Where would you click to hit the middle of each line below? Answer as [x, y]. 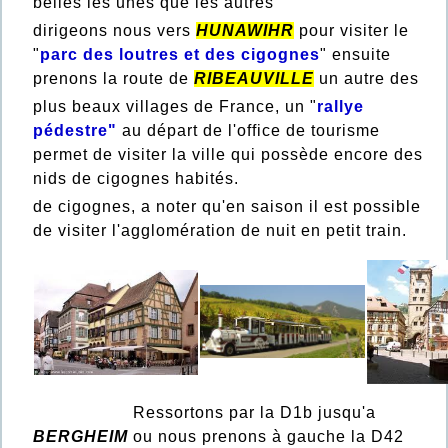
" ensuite [355, 55]
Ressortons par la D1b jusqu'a [204, 413]
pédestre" [75, 131]
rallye [340, 107]
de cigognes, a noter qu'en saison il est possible [227, 207]
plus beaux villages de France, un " [175, 107]
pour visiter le [351, 31]
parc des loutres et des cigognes [180, 55]
